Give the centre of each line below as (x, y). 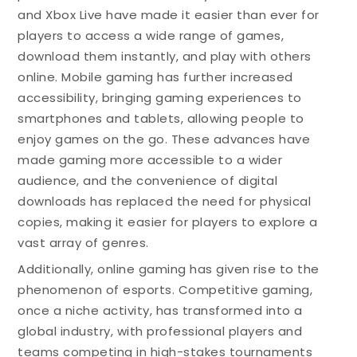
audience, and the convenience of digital (148, 180)
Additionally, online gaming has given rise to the (169, 269)
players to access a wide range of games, (151, 35)
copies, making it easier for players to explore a (168, 222)
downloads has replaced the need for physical (165, 201)
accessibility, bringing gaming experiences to (160, 97)
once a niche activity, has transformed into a (160, 310)
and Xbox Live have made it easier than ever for (169, 14)
